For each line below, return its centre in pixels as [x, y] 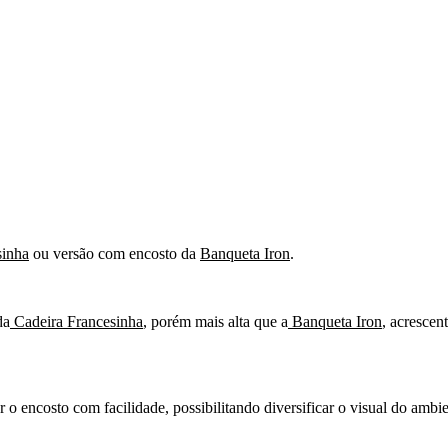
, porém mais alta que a [215, 321]
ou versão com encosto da [114, 253]
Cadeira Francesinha [76, 321]
